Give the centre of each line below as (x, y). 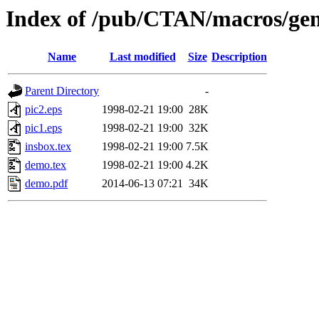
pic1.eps (43, 128)
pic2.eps (43, 110)
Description (239, 57)
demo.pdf (46, 184)
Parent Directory (62, 91)
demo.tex (46, 165)
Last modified (142, 57)
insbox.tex (48, 147)
